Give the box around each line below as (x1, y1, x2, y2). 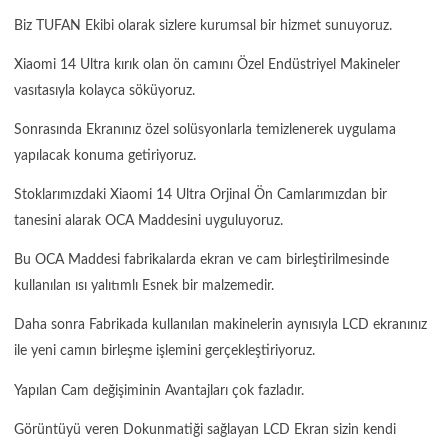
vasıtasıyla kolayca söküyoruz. (14, 83, 195, 98)
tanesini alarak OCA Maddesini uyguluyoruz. (14, 214, 283, 229)
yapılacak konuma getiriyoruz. (14, 149, 196, 163)
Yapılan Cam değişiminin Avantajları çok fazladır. (14, 383, 304, 398)
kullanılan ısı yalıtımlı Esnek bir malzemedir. (14, 279, 274, 294)
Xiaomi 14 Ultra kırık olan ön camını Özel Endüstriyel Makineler (14, 57, 400, 72)
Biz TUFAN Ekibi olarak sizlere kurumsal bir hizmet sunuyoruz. (14, 18, 392, 33)
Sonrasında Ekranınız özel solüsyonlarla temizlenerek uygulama (14, 123, 396, 137)
